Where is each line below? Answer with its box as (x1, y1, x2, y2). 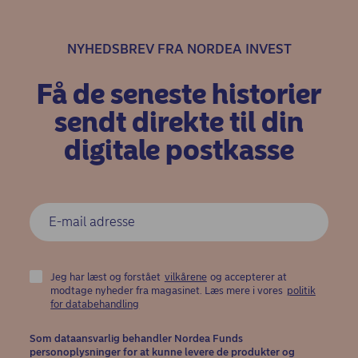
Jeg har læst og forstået (50, 270, 164, 283)
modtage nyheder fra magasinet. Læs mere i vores (50, 284, 286, 296)
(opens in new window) (138, 296, 248, 309)
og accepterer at (208, 270, 288, 283)
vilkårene (164, 270, 207, 283)
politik (286, 284, 316, 296)
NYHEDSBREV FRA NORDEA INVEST (66, 40, 292, 57)
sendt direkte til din (54, 105, 304, 139)
